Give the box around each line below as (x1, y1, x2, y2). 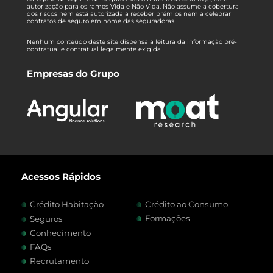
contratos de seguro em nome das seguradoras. (26, 16, 175, 25)
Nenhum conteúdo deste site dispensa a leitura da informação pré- (26, 38, 237, 46)
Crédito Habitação (26, 199, 104, 210)
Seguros (26, 214, 63, 224)
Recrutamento (29, 256, 89, 266)
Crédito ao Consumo (141, 199, 228, 210)
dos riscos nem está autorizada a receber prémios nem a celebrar (26, 9, 231, 18)
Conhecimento (29, 228, 91, 238)
